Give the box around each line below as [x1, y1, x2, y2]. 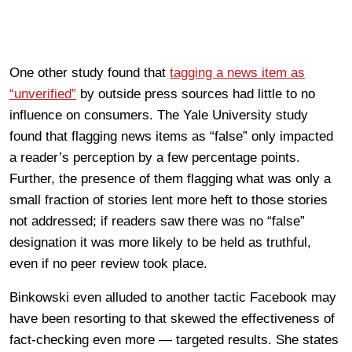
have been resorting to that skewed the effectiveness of [9, 310, 335, 326]
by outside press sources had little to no [76, 86, 315, 101]
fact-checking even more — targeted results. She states [9, 332, 339, 347]
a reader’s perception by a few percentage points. [9, 149, 300, 165]
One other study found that [9, 64, 170, 80]
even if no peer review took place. [9, 255, 207, 271]
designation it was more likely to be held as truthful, [9, 234, 311, 250]
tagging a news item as [170, 64, 305, 80]
